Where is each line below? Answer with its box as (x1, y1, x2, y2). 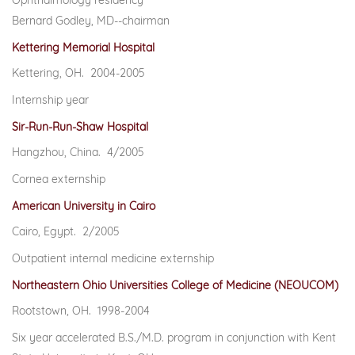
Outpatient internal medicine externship (12, 251, 214, 265)
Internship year (12, 93, 89, 107)
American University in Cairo (12, 199, 155, 213)
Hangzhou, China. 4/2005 (12, 145, 144, 159)
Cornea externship (12, 172, 105, 186)
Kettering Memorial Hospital (12, 40, 155, 55)
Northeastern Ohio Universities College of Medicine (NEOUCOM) (12, 278, 338, 292)
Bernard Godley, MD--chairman (12, 13, 170, 28)
